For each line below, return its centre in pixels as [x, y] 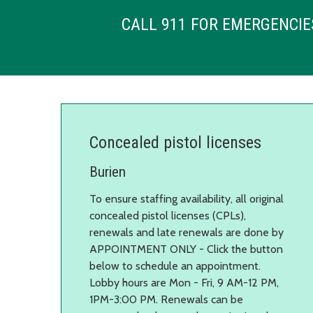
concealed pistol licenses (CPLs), [168, 215]
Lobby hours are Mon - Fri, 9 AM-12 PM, [184, 282]
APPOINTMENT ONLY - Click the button [186, 249]
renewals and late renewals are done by [187, 232]
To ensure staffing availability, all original [187, 198]
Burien [108, 172]
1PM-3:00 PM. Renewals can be [166, 299]
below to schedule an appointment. [175, 265]
